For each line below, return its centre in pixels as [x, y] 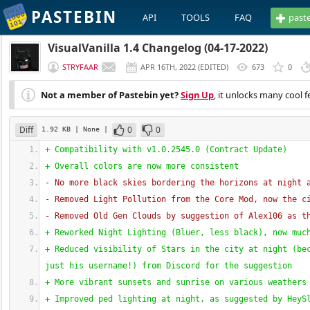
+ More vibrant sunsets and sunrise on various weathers [176, 282]
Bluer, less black [217, 232]
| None [89, 129]
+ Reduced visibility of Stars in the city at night [168, 249]
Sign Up [197, 95]
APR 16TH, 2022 [168, 67]
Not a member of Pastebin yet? [110, 95]
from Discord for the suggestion [215, 266]
